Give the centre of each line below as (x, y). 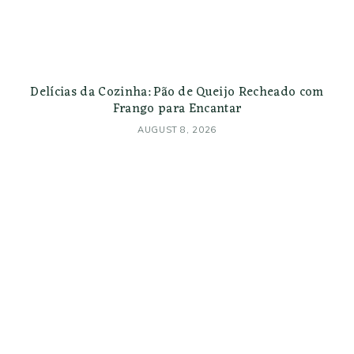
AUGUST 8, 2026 (177, 129)
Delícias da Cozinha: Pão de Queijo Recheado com (177, 92)
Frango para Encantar (177, 109)
